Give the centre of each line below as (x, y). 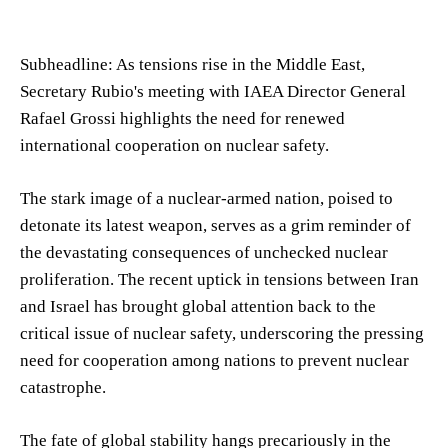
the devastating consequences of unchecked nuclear (204, 252)
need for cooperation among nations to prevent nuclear (214, 360)
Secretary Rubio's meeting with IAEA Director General (213, 91)
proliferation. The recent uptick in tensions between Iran (219, 279)
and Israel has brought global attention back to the (198, 306)
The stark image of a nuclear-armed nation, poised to (206, 198)
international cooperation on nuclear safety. (174, 145)
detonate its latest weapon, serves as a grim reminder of (215, 225)
